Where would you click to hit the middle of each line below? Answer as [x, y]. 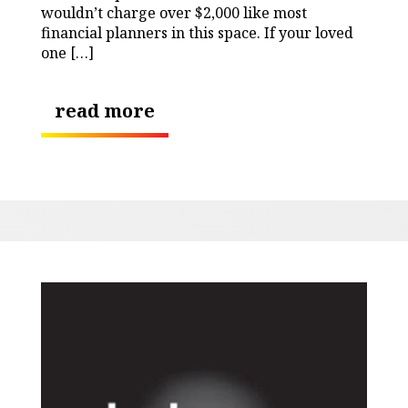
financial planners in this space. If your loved [197, 32]
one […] [67, 52]
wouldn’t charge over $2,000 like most [174, 12]
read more [105, 110]
